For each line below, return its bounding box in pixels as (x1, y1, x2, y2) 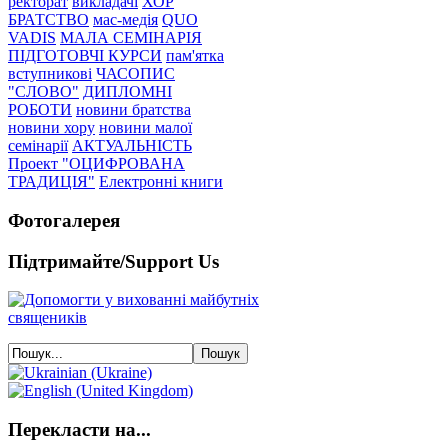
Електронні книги (99, 173, 223, 191)
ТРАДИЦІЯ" (8, 173, 95, 191)
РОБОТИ (8, 101, 72, 119)
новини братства (76, 101, 191, 119)
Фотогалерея (8, 209, 120, 231)
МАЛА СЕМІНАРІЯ (60, 29, 202, 47)
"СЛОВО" (8, 83, 79, 101)
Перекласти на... (8, 419, 151, 441)
